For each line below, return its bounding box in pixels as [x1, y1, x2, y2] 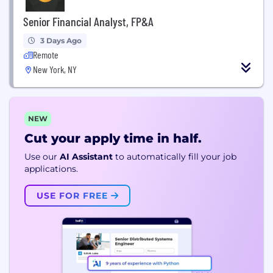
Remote [33, 49, 58, 60]
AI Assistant [60, 151, 113, 162]
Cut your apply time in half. [24, 131, 202, 146]
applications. [24, 163, 78, 174]
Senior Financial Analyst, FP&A [23, 14, 154, 29]
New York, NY [33, 63, 77, 75]
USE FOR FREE [37, 190, 111, 201]
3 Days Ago [40, 36, 82, 45]
